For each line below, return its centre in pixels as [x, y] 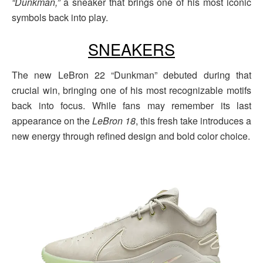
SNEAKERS [131, 49]
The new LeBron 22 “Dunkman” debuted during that [131, 75]
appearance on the [52, 121]
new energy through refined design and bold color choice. [131, 136]
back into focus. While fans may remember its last [131, 106]
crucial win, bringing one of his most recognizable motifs [131, 90]
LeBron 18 [114, 121]
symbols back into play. [60, 17]
